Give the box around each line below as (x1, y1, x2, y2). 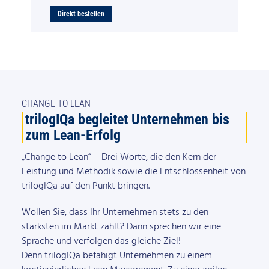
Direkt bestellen (58, 9, 105, 18)
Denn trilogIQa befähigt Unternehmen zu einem (21, 247, 212, 264)
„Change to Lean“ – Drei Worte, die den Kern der (21, 149, 216, 165)
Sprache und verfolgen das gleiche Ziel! (21, 233, 181, 249)
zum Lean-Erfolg (25, 125, 121, 144)
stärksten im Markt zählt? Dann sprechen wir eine (21, 219, 221, 235)
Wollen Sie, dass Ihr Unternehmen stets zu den (21, 204, 208, 220)
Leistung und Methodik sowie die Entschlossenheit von (21, 163, 246, 180)
